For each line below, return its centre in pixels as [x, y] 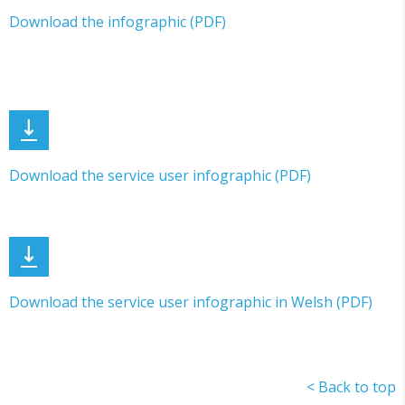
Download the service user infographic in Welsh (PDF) [191, 301]
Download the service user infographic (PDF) [160, 175]
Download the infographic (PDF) [118, 21]
